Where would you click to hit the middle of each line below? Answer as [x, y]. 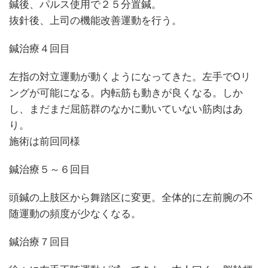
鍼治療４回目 [39, 48]
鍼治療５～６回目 [50, 169]
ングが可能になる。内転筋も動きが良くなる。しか [126, 93]
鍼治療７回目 [39, 242]
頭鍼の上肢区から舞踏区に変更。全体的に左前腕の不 [131, 197]
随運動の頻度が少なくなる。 [75, 214]
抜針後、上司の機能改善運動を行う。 [95, 20]
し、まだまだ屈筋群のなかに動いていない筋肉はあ [126, 109]
